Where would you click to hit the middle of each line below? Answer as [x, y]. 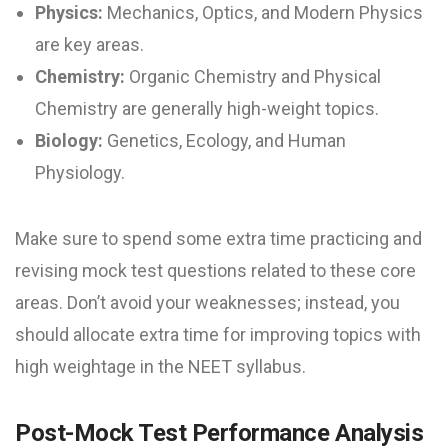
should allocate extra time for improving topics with [218, 335]
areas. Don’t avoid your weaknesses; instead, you [207, 303]
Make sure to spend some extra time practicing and [218, 239]
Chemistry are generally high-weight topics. [207, 109]
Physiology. [80, 173]
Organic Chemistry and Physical [253, 77]
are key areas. [89, 45]
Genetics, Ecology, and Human [224, 141]
